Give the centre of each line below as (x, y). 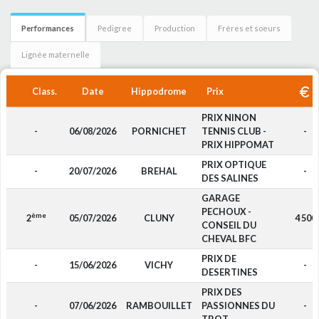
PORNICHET (159, 131)
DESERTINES (229, 272)
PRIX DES (221, 292)
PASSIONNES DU (238, 305)
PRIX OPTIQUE (234, 164)
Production (175, 28)
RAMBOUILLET (159, 305)
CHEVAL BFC (229, 239)
